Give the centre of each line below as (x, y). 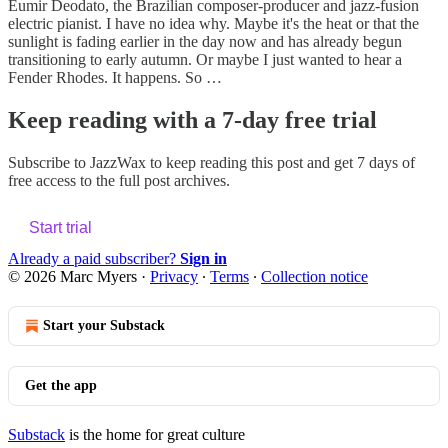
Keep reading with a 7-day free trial (192, 119)
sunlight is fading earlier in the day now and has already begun (205, 41)
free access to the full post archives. (119, 180)
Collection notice (314, 276)
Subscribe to (49, 162)
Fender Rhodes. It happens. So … (115, 77)
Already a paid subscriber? (94, 258)
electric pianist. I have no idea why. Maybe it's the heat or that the (213, 23)
